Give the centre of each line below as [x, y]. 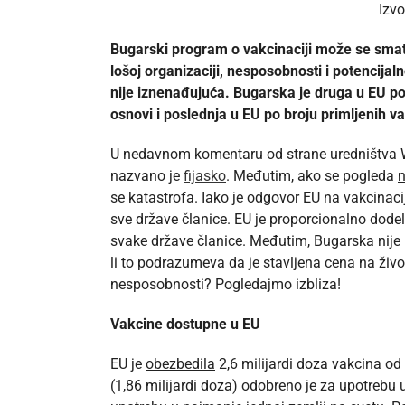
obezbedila [180, 364]
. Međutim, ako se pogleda [312, 176]
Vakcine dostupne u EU [185, 325]
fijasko [205, 176]
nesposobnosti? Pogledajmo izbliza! [226, 285]
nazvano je [147, 176]
